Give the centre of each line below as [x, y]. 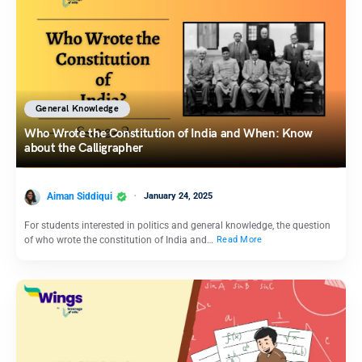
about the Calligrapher [84, 148]
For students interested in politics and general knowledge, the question [177, 225]
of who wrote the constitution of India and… [120, 240]
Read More [240, 240]
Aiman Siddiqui [80, 196]
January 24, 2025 [178, 196]
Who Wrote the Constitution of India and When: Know [168, 134]
